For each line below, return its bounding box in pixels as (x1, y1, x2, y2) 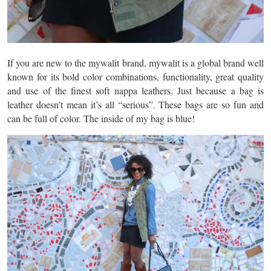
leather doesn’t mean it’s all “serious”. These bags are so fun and (7, 98, 264, 111)
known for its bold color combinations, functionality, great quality (7, 70, 264, 83)
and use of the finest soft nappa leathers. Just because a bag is (7, 84, 264, 97)
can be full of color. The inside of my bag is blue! (7, 112, 195, 125)
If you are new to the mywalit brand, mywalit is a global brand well (7, 56, 264, 70)
